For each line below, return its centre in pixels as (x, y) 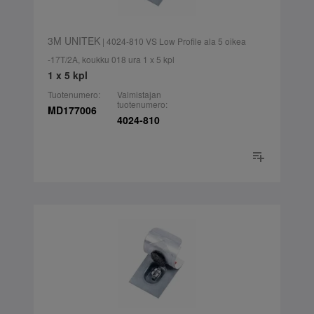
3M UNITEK (74, 41)
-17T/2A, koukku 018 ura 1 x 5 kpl (111, 60)
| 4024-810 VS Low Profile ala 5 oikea (173, 41)
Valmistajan (139, 95)
